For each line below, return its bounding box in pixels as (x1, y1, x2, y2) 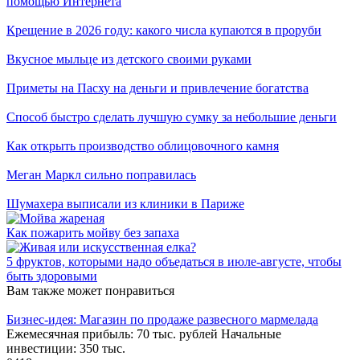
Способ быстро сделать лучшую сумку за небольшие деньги (6, 109, 337, 124)
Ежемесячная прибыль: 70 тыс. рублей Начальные (6, 326, 281, 341)
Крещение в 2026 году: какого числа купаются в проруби (6, 22, 321, 37)
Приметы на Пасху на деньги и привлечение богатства (6, 80, 309, 95)
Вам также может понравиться (6, 283, 174, 297)
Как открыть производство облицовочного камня (6, 138, 279, 153)
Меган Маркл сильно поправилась (6, 167, 196, 182)
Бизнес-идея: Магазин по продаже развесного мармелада (6, 312, 318, 326)
